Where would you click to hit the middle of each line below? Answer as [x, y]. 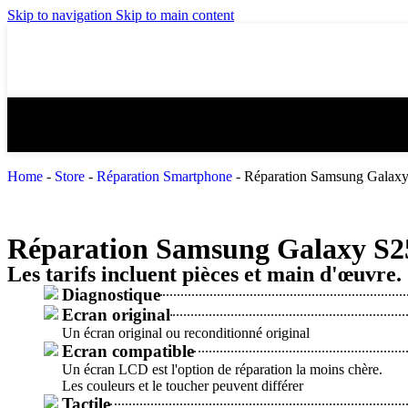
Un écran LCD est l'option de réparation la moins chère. [222, 369]
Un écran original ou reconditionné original [186, 333]
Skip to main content [175, 15]
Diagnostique [111, 295]
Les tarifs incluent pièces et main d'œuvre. [204, 274]
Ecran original [116, 315]
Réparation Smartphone [164, 176]
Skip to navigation [61, 15]
